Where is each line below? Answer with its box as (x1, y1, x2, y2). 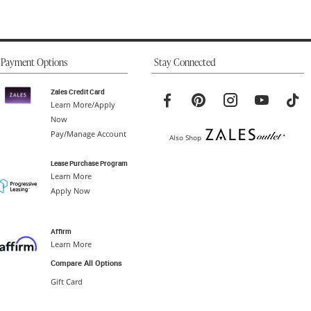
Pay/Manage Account (50, 128, 126, 139)
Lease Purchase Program (50, 158, 128, 168)
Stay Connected (154, 58, 215, 68)
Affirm (50, 226, 72, 236)
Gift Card (50, 276, 83, 287)
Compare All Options (50, 258, 122, 268)
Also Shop (169, 132, 201, 142)
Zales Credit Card (50, 86, 105, 96)
